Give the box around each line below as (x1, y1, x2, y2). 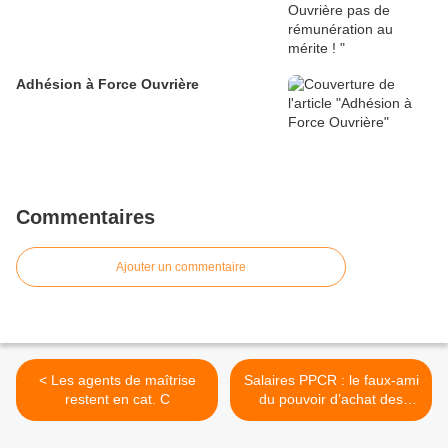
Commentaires (16, 206, 155, 229)
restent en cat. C (64, 391, 170, 408)
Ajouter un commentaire (116, 260, 246, 275)
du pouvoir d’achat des (259, 391, 403, 408)
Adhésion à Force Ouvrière (16, 76, 199, 93)
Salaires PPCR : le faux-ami (243, 372, 419, 389)
